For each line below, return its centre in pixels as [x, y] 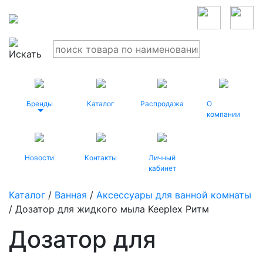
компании [223, 114]
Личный [162, 158]
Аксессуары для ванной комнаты [174, 195]
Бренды [39, 104]
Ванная [71, 195]
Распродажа [162, 104]
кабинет [162, 168]
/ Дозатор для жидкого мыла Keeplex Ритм [109, 209]
